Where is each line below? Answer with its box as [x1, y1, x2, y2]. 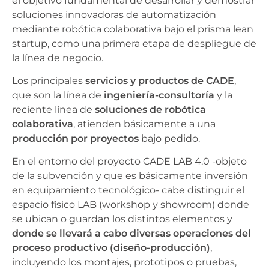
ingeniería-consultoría [104, 89, 214, 101]
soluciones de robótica [95, 104, 206, 116]
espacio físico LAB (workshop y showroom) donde [12, 199, 249, 211]
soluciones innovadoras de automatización [12, 8, 216, 20]
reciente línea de [12, 104, 95, 116]
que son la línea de [12, 89, 104, 101]
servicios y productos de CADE [85, 75, 234, 87]
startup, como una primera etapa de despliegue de [12, 37, 256, 49]
